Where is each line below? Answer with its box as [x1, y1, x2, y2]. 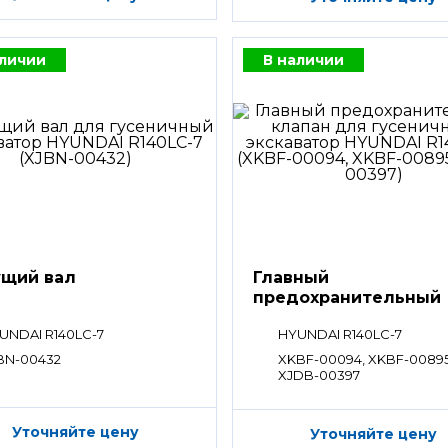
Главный [253, 267, 330, 287]
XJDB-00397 [278, 366, 361, 383]
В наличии [263, 50, 345, 69]
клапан [253, 307, 318, 327]
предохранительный [253, 287, 442, 307]
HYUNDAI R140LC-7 [278, 325, 403, 342]
